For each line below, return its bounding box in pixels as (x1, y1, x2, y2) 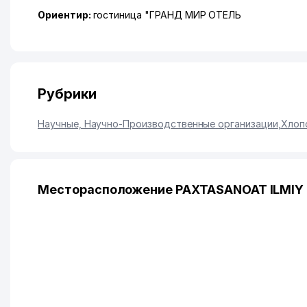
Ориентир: (38, 9, 93, 21)
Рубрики (38, 86, 97, 102)
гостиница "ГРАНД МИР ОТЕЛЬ (93, 9, 242, 21)
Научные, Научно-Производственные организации (38, 118, 278, 130)
